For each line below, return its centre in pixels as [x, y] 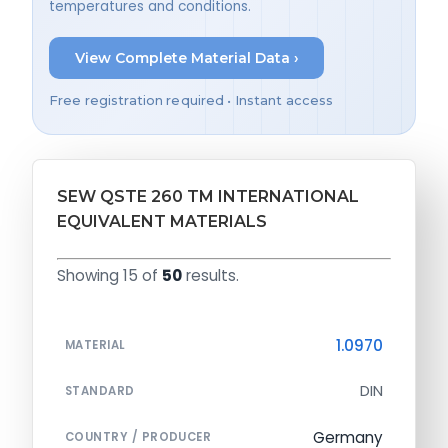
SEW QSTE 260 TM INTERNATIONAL [208, 197]
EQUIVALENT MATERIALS [162, 222]
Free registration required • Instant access [191, 101]
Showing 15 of [109, 276]
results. [210, 276]
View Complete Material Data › [186, 57]
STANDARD [100, 391]
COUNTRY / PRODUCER [138, 437]
